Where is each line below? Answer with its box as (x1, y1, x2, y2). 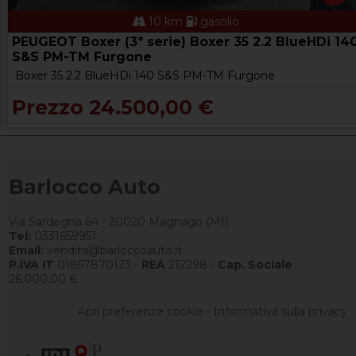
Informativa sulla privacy (213, 304, 347, 319)
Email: (9, 243, 44, 258)
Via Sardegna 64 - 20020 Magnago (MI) (9, 215, 229, 230)
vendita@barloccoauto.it (44, 243, 183, 258)
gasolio (197, 14, 239, 29)
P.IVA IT (9, 257, 55, 273)
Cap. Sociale (218, 257, 293, 273)
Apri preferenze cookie (77, 304, 203, 319)
